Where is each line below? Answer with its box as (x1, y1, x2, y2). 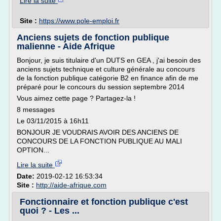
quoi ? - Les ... (20, 206, 79, 216)
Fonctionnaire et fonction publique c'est (20, 197, 188, 207)
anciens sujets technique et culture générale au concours (17, 65, 195, 73)
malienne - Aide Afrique (17, 41, 115, 51)
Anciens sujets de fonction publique (17, 33, 169, 42)
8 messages (17, 106, 55, 113)
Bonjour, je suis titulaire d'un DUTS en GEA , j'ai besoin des (17, 56, 201, 64)
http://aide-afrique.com (36, 181, 107, 189)
